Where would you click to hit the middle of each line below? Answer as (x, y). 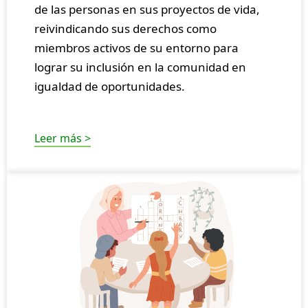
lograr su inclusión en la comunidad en (140, 67)
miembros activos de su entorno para (136, 47)
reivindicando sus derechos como (125, 28)
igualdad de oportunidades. (110, 86)
